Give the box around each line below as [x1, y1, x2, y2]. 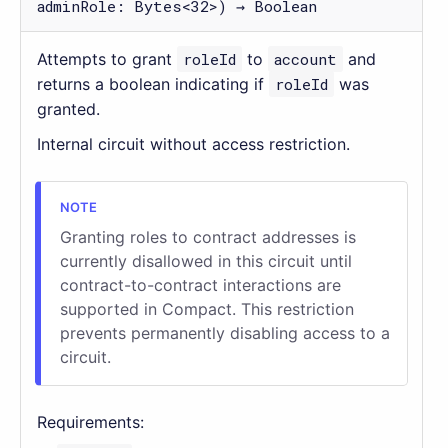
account [274, 48, 338, 69]
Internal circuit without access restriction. [37, 133, 350, 154]
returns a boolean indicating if [37, 73, 269, 94]
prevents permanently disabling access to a [59, 322, 390, 343]
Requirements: [37, 411, 144, 432]
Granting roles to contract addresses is [59, 226, 356, 247]
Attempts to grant [37, 48, 177, 69]
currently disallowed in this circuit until [59, 250, 352, 271]
